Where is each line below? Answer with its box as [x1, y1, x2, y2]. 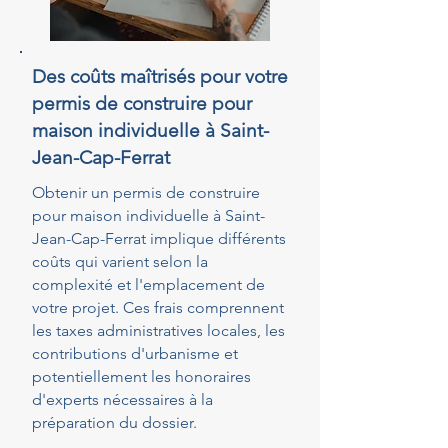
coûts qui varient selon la [32, 252, 208, 271]
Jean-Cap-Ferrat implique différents [32, 229, 286, 248]
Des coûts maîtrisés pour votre [32, 65, 288, 88]
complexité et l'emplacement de [32, 275, 265, 294]
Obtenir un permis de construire [32, 183, 260, 202]
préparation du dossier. [32, 413, 197, 432]
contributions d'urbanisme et [32, 344, 238, 363]
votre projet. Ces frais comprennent [32, 298, 284, 317]
